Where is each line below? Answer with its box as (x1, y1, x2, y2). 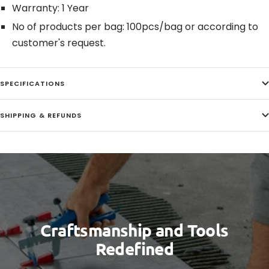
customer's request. (12, 35, 106, 50)
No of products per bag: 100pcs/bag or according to (12, 19, 258, 34)
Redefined (95, 238, 174, 259)
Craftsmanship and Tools (40, 219, 229, 240)
